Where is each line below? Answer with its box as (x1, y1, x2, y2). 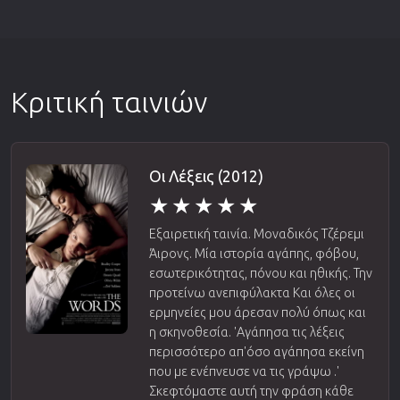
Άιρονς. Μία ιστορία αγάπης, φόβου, (148, 246, 359, 261)
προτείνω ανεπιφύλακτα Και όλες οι (148, 285, 355, 300)
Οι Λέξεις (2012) (148, 167, 263, 185)
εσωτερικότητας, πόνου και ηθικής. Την (148, 265, 372, 280)
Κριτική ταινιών (11, 85, 207, 118)
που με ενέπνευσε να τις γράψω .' (148, 363, 339, 379)
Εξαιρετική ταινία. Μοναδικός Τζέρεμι (148, 226, 364, 241)
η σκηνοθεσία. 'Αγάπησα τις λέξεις (148, 324, 345, 339)
